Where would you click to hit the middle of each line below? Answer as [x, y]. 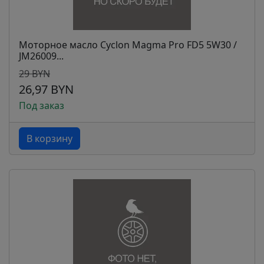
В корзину [49, 138]
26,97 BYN [46, 89]
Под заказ [42, 105]
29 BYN [34, 74]
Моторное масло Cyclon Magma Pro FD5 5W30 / [128, 45]
